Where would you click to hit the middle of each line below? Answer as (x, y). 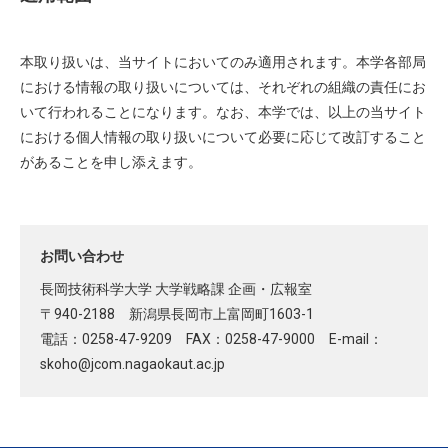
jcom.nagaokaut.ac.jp (158, 364)
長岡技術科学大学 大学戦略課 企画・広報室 (176, 289)
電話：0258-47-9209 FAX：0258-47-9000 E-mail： (211, 339)
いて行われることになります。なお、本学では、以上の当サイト (223, 112)
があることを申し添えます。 (111, 162)
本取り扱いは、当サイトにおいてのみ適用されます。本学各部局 (223, 62)
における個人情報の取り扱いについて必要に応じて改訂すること (223, 137)
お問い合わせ (82, 256)
